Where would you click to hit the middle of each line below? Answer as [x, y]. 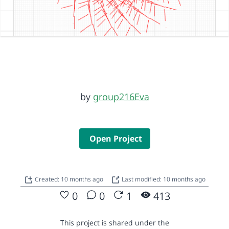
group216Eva [121, 96]
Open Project [116, 138]
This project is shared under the [114, 222]
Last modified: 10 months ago [163, 179]
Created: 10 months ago [70, 179]
